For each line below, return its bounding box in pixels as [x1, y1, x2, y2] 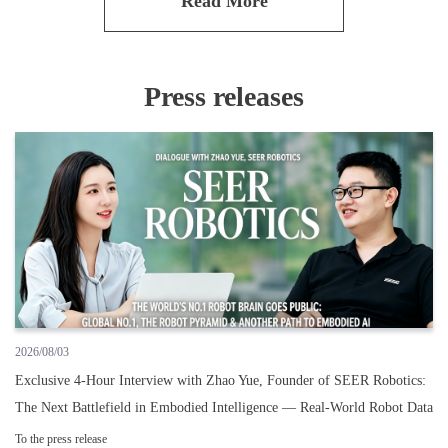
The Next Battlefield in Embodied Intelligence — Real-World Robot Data [15, 399, 433, 415]
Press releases [144, 80, 304, 112]
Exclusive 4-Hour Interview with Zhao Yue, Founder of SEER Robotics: [15, 372, 426, 388]
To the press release [15, 431, 107, 446]
